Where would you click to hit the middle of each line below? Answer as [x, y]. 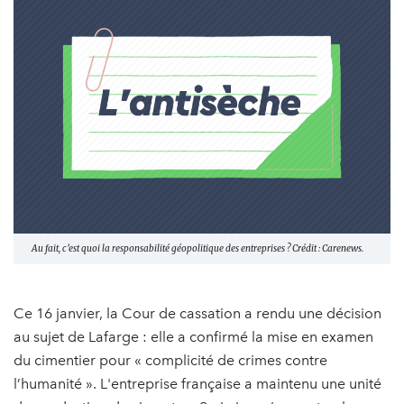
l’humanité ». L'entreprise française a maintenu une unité [197, 383]
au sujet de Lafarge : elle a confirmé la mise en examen [193, 336]
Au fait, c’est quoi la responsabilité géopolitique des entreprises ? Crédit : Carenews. [197, 248]
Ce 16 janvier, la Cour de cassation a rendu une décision [197, 313]
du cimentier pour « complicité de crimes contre [170, 360]
